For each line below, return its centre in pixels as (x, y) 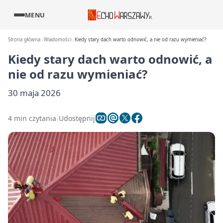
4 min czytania (32, 118)
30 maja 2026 (34, 93)
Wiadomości (58, 40)
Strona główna (24, 40)
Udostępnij (77, 118)
